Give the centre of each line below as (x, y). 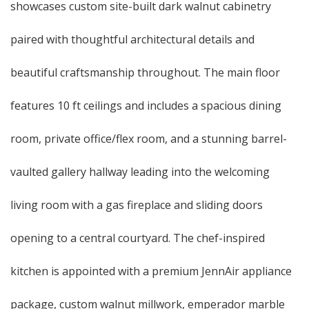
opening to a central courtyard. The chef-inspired (138, 238)
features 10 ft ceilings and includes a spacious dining (146, 106)
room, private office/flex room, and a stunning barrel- (149, 139)
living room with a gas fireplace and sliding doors (137, 205)
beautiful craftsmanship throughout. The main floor (145, 72)
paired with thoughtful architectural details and (132, 39)
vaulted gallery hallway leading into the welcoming (140, 172)
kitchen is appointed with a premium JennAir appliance (151, 271)
